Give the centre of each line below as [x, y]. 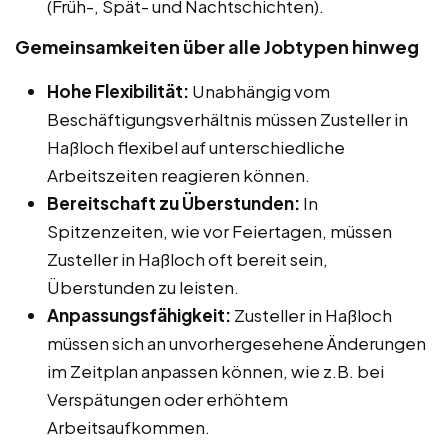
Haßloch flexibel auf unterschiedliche [196, 146]
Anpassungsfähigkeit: [139, 314]
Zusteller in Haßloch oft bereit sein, [187, 258]
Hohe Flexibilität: [118, 90]
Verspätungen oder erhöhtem [167, 398]
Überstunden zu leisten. [143, 286]
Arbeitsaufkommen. [128, 426]
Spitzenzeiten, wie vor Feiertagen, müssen [219, 230]
